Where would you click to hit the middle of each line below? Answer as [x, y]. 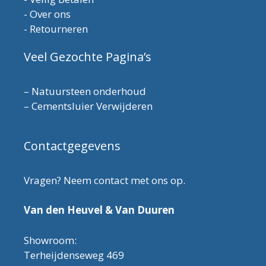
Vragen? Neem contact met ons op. [104, 180]
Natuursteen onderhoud [89, 91]
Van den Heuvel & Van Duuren [99, 210]
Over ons [50, 14]
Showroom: [50, 240]
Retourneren [59, 28]
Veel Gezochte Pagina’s [88, 56]
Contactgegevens [72, 145]
